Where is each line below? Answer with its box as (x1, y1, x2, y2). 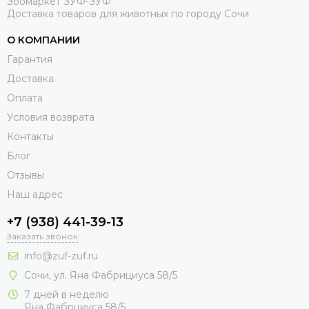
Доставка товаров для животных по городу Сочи (7, 8, 249, 21)
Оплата (7, 92, 43, 105)
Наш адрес (7, 188, 63, 201)
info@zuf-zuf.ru (24, 250, 98, 263)
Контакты (7, 130, 54, 143)
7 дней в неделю (24, 288, 109, 301)
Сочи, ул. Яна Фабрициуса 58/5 (24, 269, 177, 282)
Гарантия (7, 53, 52, 66)
